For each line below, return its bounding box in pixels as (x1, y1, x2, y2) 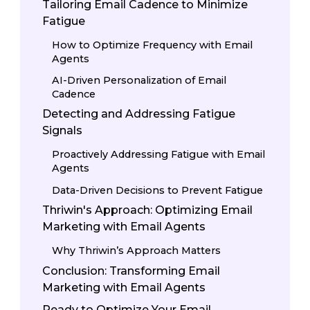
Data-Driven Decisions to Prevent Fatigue (52, 183, 264, 197)
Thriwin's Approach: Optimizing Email (42, 203, 253, 217)
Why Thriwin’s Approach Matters (52, 244, 221, 257)
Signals (42, 124, 82, 138)
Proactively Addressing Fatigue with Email (52, 148, 266, 161)
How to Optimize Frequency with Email (52, 38, 253, 51)
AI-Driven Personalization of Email (52, 73, 227, 86)
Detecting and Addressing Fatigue (42, 107, 235, 121)
